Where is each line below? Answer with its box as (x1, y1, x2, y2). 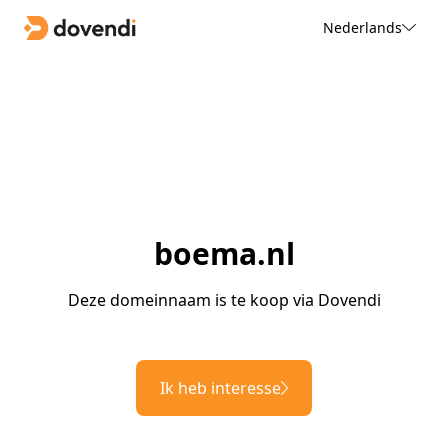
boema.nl (153, 233, 295, 275)
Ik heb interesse (160, 377, 281, 400)
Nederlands (322, 17, 402, 37)
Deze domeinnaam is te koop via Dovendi (67, 289, 381, 312)
